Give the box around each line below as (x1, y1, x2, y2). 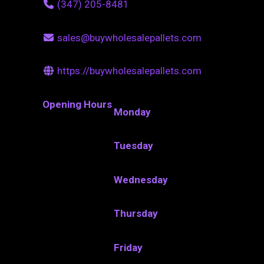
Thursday (114, 207, 159, 220)
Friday (114, 241, 143, 253)
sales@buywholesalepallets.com (57, 31, 202, 44)
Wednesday (114, 173, 169, 186)
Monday (114, 105, 151, 118)
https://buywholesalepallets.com (57, 65, 202, 77)
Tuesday (114, 140, 154, 152)
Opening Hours (42, 98, 112, 110)
